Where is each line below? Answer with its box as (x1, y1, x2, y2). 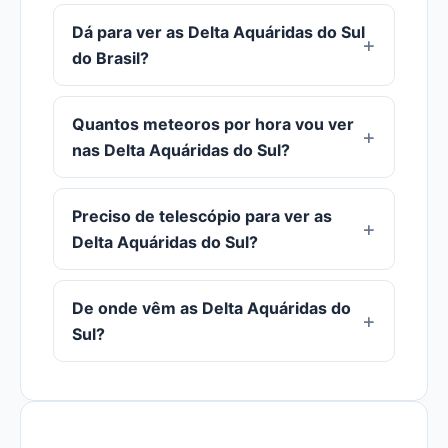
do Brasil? (72, 48, 149, 68)
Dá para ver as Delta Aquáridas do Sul (72, 22, 365, 42)
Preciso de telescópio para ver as (72, 206, 332, 226)
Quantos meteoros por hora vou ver (72, 114, 354, 134)
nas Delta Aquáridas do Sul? (72, 140, 290, 160)
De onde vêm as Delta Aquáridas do (72, 298, 351, 318)
